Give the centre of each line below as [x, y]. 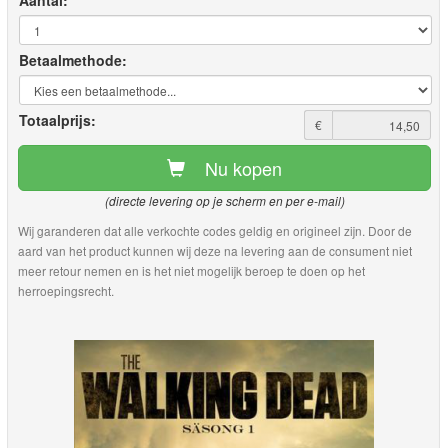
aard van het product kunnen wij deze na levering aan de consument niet [215, 250]
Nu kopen [243, 168]
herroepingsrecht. [66, 290]
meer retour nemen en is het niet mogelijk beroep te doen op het [191, 270]
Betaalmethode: [73, 60]
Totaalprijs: [57, 120]
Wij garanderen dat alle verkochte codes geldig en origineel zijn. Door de [215, 230]
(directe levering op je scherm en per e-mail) [224, 201]
